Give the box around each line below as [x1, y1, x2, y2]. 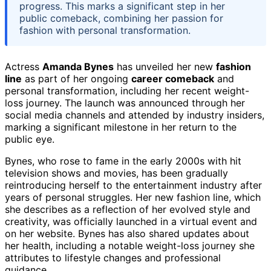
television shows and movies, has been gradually [5, 166, 228, 179]
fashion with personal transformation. [19, 24, 191, 36]
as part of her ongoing [22, 72, 131, 85]
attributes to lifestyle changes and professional [5, 251, 221, 264]
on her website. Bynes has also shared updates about [5, 227, 249, 240]
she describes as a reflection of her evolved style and [5, 203, 250, 215]
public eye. [5, 132, 54, 145]
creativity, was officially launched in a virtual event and [5, 215, 257, 227]
